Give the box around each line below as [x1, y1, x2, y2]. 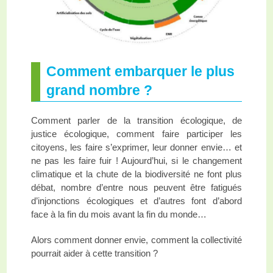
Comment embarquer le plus [46, 63, 235, 79]
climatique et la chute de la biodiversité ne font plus [31, 168, 242, 179]
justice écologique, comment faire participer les [31, 128, 242, 139]
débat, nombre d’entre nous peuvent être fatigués [31, 182, 242, 193]
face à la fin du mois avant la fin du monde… [31, 208, 207, 219]
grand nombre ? [46, 82, 153, 98]
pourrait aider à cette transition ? [31, 247, 158, 258]
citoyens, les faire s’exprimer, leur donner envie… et [31, 141, 242, 152]
